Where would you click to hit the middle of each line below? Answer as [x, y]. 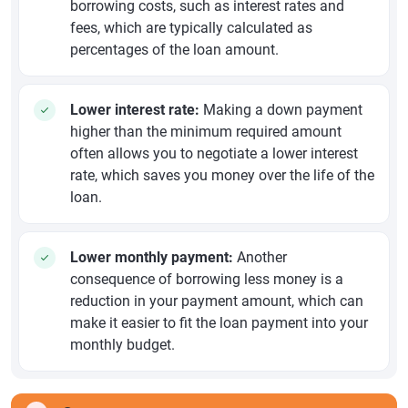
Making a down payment [281, 109]
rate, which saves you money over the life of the [222, 175]
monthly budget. [122, 344]
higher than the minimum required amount [206, 131]
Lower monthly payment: [152, 257]
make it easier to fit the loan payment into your [219, 322]
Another [260, 257]
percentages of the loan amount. [174, 49]
